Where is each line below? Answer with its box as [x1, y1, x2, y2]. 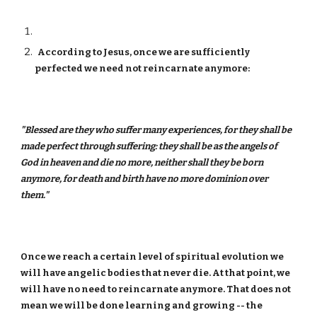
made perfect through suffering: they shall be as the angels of [21, 141, 278, 151]
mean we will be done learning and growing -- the [21, 300, 263, 311]
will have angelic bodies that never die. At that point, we [21, 267, 291, 278]
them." [21, 190, 50, 200]
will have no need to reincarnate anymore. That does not [21, 284, 292, 294]
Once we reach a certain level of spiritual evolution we [21, 251, 284, 262]
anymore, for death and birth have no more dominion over [21, 173, 269, 184]
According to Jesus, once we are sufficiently [35, 47, 250, 57]
